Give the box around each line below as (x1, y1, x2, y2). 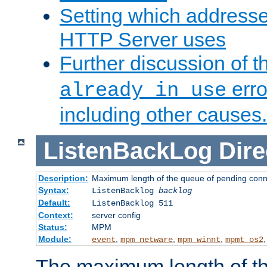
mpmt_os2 (225, 235, 263, 245)
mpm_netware (120, 235, 173, 245)
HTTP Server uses (60, 28, 226, 51)
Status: (38, 222, 67, 232)
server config (91, 210, 141, 221)
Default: (38, 198, 70, 208)
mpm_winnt (177, 235, 221, 245)
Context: (38, 210, 73, 221)
